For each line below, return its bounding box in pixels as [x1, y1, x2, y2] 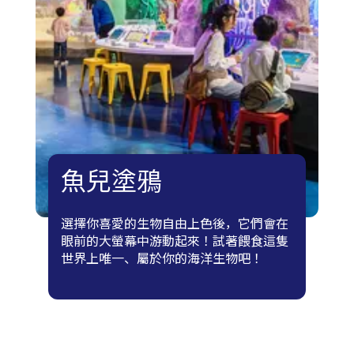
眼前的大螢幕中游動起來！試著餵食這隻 [60, 234, 288, 250]
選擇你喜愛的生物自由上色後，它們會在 [60, 217, 288, 232]
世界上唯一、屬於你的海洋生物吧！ [60, 251, 263, 267]
